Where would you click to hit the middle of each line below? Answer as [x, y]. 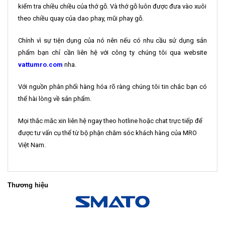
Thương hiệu [28, 185]
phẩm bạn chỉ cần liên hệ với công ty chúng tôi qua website [113, 52]
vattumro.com [40, 64]
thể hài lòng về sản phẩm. [55, 98]
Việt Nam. [33, 145]
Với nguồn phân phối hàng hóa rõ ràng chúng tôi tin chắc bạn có [113, 86]
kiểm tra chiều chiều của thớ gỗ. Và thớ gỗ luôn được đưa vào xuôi [112, 6]
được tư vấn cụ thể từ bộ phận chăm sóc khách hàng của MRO [107, 133]
